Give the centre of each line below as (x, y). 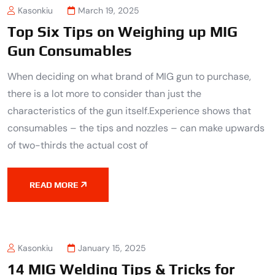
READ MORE (54, 185)
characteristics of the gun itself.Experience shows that (129, 111)
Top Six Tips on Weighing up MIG (122, 32)
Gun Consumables (70, 51)
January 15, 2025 (112, 248)
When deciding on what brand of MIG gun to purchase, (129, 77)
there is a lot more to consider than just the (104, 94)
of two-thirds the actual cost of (78, 145)
